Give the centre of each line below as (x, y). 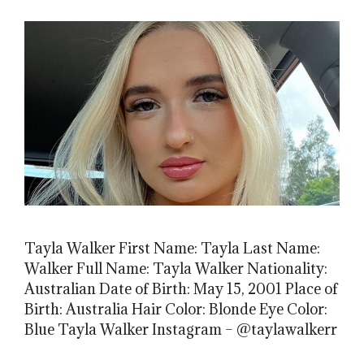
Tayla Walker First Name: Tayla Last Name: (172, 248)
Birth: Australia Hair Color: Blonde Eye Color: (176, 309)
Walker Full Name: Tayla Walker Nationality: (176, 268)
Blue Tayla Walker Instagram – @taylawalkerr (181, 329)
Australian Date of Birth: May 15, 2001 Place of (181, 288)
